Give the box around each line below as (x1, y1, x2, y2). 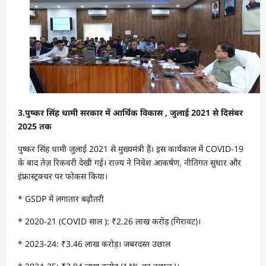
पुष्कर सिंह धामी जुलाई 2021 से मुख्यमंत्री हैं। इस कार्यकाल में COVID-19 (18, 142, 243, 154)
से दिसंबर (210, 106, 243, 118)
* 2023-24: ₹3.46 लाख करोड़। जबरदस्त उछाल (18, 237, 170, 249)
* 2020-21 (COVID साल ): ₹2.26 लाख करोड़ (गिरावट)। (18, 215, 201, 227)
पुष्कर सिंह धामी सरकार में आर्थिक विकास (25, 106, 165, 118)
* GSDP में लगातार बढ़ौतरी (18, 192, 104, 204)
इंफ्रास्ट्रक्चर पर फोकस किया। (18, 170, 107, 182)
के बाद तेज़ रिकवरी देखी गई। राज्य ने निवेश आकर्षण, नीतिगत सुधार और (18, 156, 241, 168)
